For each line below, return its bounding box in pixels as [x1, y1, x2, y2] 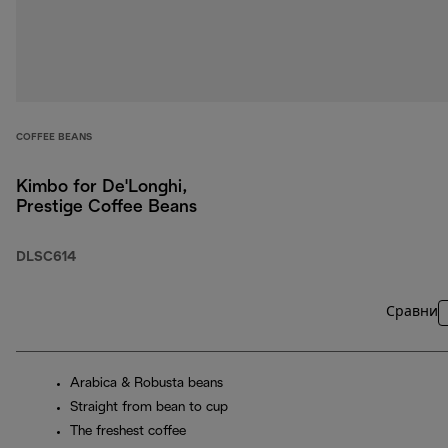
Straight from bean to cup [70, 401, 228, 415]
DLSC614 [16, 251, 76, 265]
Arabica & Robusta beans [70, 377, 223, 391]
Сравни [386, 306, 438, 320]
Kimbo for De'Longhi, [16, 179, 187, 197]
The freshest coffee [70, 425, 186, 439]
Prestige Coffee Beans [16, 199, 197, 217]
